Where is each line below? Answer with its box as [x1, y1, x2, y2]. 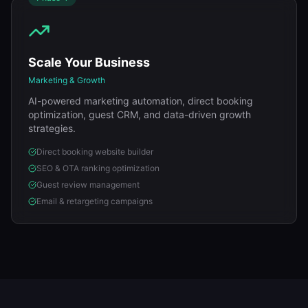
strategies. [28, 122, 76, 134]
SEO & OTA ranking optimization [36, 163, 159, 173]
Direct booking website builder [36, 146, 153, 157]
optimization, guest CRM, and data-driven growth [28, 109, 251, 120]
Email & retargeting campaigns [36, 196, 153, 206]
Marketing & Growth [28, 75, 105, 85]
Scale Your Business [28, 55, 150, 69]
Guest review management [36, 179, 140, 190]
